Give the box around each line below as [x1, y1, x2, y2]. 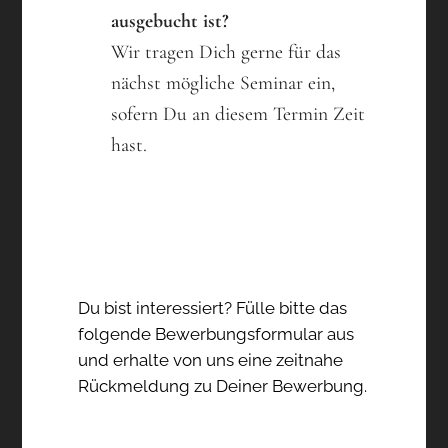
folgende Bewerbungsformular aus [78, 323, 355, 344]
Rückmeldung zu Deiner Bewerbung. [78, 375, 368, 396]
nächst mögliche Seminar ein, [110, 71, 335, 96]
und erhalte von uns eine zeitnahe [78, 349, 344, 370]
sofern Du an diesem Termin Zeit [110, 102, 365, 127]
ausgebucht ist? [110, 9, 229, 34]
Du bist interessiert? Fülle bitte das [78, 297, 348, 318]
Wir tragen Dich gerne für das [110, 40, 341, 65]
